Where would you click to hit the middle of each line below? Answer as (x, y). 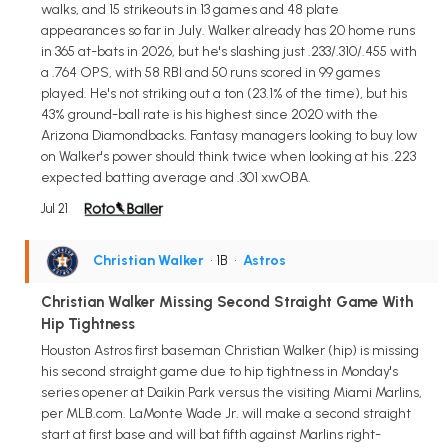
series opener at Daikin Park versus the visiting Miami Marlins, (231, 392)
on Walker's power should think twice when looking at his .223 (228, 156)
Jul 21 (54, 208)
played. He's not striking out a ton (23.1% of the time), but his (224, 93)
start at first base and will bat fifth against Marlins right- (211, 434)
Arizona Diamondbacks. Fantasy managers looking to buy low (229, 135)
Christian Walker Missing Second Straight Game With (227, 301)
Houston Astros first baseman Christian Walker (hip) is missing (230, 350)
